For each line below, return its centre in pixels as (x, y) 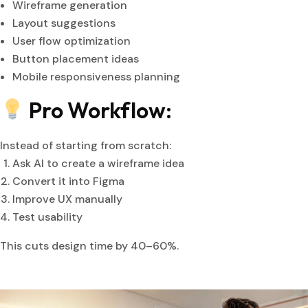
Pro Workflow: (99, 110)
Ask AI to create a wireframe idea (98, 164)
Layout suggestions (64, 23)
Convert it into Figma (68, 181)
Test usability (47, 217)
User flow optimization (71, 41)
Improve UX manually (67, 199)
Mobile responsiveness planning (96, 77)
